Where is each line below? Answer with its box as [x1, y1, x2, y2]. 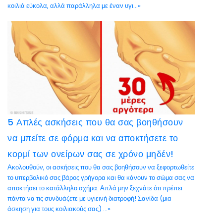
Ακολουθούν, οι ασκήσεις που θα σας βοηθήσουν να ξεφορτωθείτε [7, 163, 194, 172]
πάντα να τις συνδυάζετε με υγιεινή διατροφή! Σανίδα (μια [7, 194, 171, 203]
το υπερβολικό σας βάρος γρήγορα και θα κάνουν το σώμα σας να [7, 173, 194, 182]
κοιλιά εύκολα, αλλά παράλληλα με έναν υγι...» [7, 1, 141, 10]
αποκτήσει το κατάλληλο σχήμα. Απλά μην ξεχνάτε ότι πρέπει [7, 183, 182, 193]
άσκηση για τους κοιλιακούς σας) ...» [7, 204, 111, 214]
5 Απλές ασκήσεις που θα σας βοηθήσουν [7, 116, 183, 128]
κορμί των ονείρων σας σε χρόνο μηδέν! [7, 148, 174, 160]
